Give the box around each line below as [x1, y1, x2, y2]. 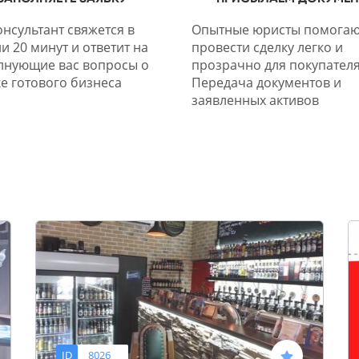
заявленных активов [192, 91, 319, 110]
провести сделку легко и [192, 38, 343, 57]
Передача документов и [192, 74, 341, 92]
